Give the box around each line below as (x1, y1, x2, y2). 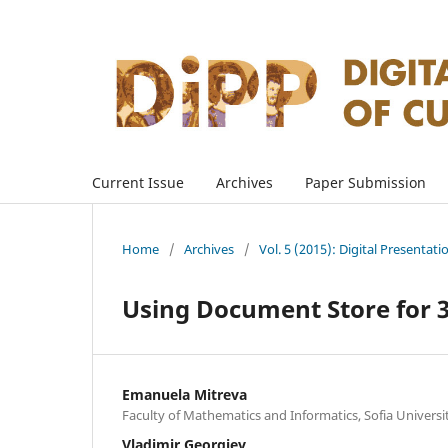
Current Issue (92, 172, 184, 192)
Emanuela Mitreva (122, 384, 247, 404)
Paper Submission (305, 172, 426, 192)
